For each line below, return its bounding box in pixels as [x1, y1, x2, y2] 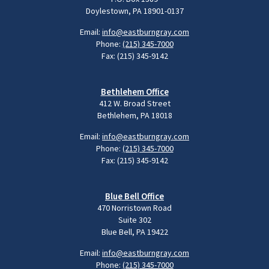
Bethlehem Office [100, 86, 169, 98]
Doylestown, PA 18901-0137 [85, 5, 184, 17]
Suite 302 [118, 214, 151, 226]
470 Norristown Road [97, 202, 172, 214]
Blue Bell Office [105, 190, 164, 202]
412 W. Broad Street [98, 98, 171, 109]
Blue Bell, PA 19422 [101, 226, 168, 238]
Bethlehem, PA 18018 [97, 110, 172, 121]
